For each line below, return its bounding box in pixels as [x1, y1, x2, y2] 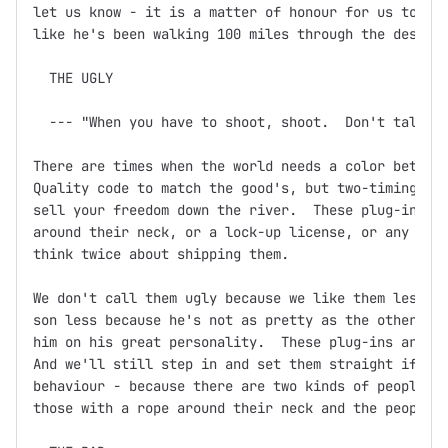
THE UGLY [33, 69, 113, 88]
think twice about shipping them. [33, 245, 289, 264]
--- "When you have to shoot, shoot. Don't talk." [33, 113, 441, 132]
